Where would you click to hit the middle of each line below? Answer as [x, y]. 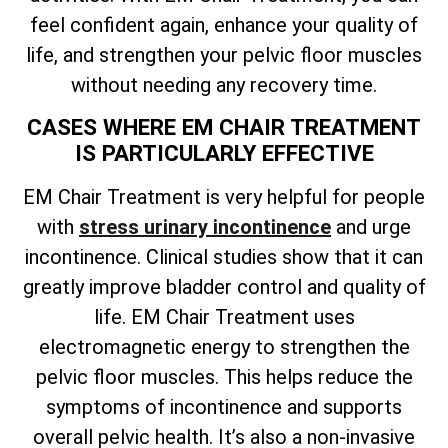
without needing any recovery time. [224, 84]
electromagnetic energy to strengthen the [224, 347]
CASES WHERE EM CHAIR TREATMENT [224, 127]
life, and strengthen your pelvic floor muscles [224, 54]
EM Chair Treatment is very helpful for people [224, 197]
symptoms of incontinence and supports [224, 407]
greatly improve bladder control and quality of [224, 287]
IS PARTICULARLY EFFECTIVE [224, 153]
